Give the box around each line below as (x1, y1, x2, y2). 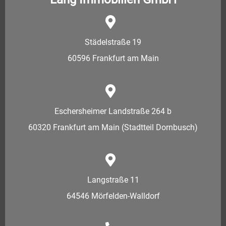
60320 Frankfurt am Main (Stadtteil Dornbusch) (28, 122, 198, 132)
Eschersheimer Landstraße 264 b (54, 106, 172, 116)
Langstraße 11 (87, 175, 139, 185)
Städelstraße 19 (85, 37, 141, 47)
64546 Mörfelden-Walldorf (66, 191, 160, 201)
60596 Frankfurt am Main (67, 53, 159, 64)
